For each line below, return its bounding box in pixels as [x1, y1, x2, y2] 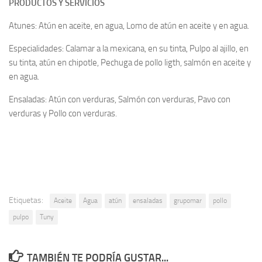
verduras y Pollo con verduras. [9, 108, 117, 119]
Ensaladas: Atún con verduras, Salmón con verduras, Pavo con [9, 94, 230, 105]
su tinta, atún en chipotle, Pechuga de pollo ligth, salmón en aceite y [9, 57, 251, 68]
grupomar [174, 196, 202, 205]
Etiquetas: [9, 195, 43, 206]
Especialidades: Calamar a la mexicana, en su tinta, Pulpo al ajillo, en [9, 43, 249, 54]
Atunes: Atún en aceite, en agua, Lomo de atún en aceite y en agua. [9, 20, 249, 32]
